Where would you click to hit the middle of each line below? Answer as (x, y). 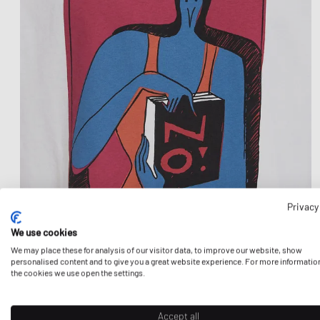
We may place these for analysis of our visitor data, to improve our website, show (156, 249)
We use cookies (44, 232)
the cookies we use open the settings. (78, 272)
